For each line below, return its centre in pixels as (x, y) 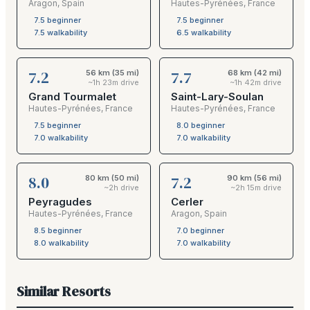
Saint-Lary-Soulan (217, 97)
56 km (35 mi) (112, 73)
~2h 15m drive (256, 188)
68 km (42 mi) (255, 73)
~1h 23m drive (113, 82)
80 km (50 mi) (112, 178)
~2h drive (121, 188)
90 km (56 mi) (254, 178)
